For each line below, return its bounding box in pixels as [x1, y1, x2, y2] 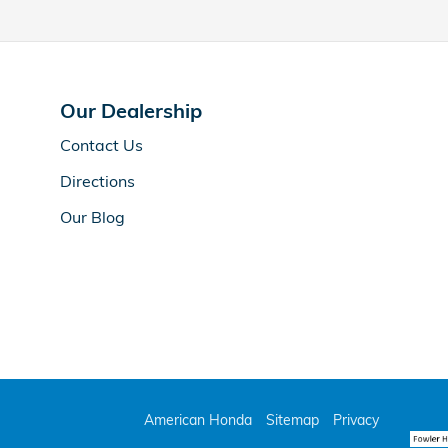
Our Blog [60, 207, 125, 227]
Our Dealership [60, 98, 202, 123]
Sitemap [266, 410, 319, 429]
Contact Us [60, 135, 143, 155]
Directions [60, 171, 135, 191]
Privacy [333, 410, 379, 429]
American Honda [144, 410, 252, 429]
